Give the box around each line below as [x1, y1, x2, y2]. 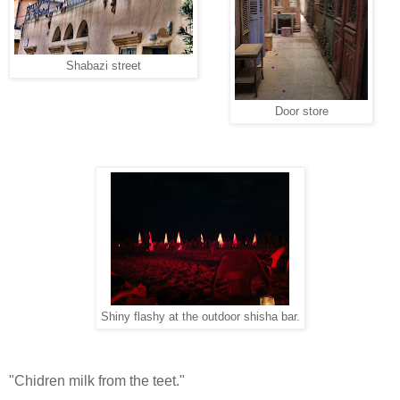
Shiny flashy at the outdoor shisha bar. [100, 309, 300, 323]
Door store [274, 104, 329, 118]
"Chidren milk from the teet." [9, 372, 185, 388]
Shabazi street [66, 58, 141, 72]
